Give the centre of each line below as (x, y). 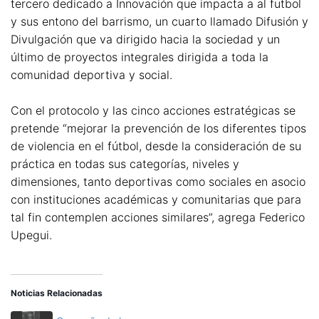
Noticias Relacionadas (57, 293)
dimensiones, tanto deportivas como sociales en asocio (158, 182)
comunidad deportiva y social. (91, 74)
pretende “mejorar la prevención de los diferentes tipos (158, 129)
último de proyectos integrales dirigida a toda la (140, 57)
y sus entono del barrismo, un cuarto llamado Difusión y (159, 21)
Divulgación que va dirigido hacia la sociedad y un (145, 39)
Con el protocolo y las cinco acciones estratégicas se (153, 111)
